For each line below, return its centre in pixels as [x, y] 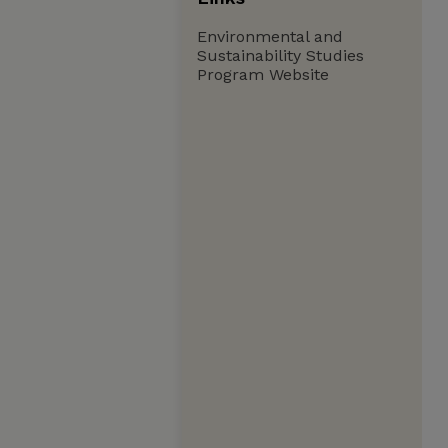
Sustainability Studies [280, 55]
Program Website [263, 74]
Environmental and [270, 36]
